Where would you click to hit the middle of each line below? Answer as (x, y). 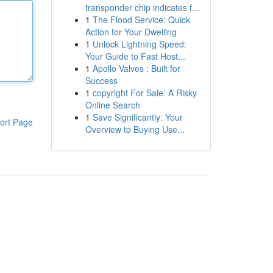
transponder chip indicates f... (142, 7)
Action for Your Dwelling (131, 32)
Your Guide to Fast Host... (135, 56)
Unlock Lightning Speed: (139, 44)
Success (101, 80)
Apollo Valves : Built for (136, 68)
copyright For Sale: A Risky (144, 93)
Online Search (112, 105)
